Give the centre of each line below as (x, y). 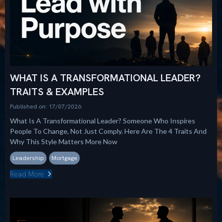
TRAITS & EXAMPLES (57, 92)
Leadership (28, 158)
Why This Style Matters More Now (64, 142)
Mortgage (64, 158)
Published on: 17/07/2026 (46, 107)
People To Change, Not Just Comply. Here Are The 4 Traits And (108, 131)
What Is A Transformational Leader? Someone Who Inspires (103, 121)
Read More (27, 174)
